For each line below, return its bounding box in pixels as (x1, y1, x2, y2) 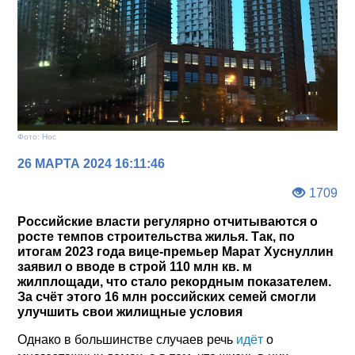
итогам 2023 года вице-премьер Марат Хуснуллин (17, 244, 334, 258)
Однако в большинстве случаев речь (17, 332, 237, 346)
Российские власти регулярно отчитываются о (17, 214, 319, 228)
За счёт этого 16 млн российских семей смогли (17, 289, 317, 303)
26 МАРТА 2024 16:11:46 (17, 156, 166, 170)
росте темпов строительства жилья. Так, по (17, 229, 296, 243)
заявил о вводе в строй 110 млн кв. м (17, 259, 253, 273)
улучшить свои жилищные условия (17, 304, 243, 319)
